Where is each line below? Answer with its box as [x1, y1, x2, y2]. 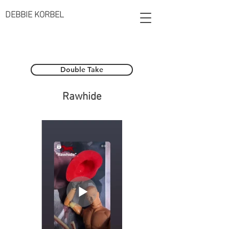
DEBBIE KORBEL [5, 5, 64, 21]
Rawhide [62, 90, 102, 103]
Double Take [60, 65, 103, 74]
